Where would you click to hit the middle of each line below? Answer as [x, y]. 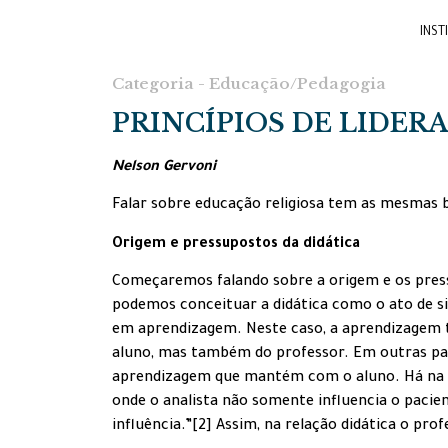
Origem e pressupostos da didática [236, 244]
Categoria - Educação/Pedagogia [249, 83]
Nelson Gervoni [164, 168]
